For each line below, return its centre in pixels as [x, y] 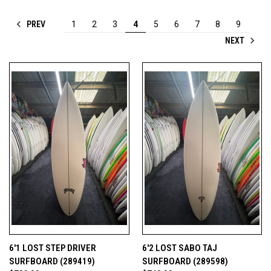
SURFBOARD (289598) [185, 261]
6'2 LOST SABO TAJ [179, 248]
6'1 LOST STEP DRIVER [53, 248]
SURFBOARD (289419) [52, 261]
